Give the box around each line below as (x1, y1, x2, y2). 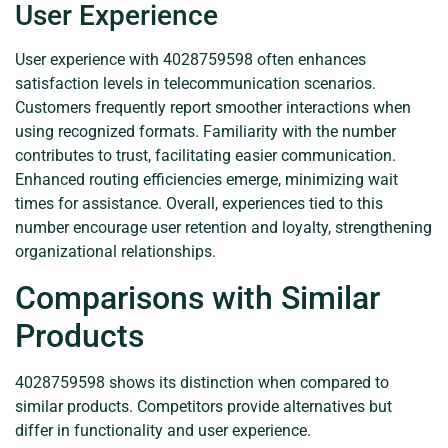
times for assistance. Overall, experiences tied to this (15, 194, 383, 214)
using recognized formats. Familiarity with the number (15, 122, 396, 142)
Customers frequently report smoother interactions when (15, 98, 411, 118)
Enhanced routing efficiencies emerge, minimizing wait (15, 170, 398, 190)
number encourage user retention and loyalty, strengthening (15, 218, 432, 238)
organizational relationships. (15, 242, 216, 262)
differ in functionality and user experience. (15, 420, 311, 440)
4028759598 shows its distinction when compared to (15, 372, 389, 392)
